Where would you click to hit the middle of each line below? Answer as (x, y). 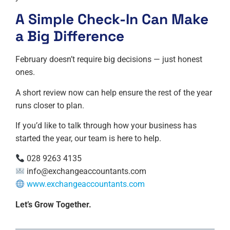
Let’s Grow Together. (53, 204)
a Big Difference (70, 36)
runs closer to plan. (50, 105)
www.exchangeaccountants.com (86, 184)
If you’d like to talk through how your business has (106, 126)
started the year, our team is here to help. (88, 139)
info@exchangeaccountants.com (87, 171)
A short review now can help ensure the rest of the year (114, 92)
